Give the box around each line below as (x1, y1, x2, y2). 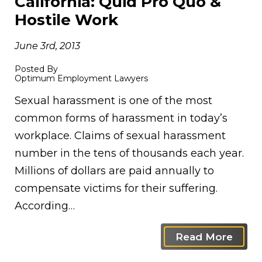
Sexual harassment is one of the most (15, 94, 212, 107)
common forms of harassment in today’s (15, 112, 227, 125)
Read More (175, 230, 233, 243)
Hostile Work (15, 11, 118, 29)
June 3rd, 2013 (15, 40, 80, 51)
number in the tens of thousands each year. (15, 147, 244, 160)
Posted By (15, 64, 58, 74)
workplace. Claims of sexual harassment (15, 129, 226, 142)
